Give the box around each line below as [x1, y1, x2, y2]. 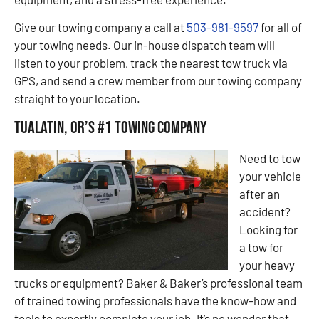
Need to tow [239, 150, 300, 165]
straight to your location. [14, 91, 140, 106]
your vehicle [239, 168, 301, 183]
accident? [239, 204, 291, 219]
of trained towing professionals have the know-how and [14, 293, 296, 308]
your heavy [239, 257, 295, 272]
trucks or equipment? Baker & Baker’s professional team [14, 275, 303, 290]
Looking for [239, 221, 298, 236]
